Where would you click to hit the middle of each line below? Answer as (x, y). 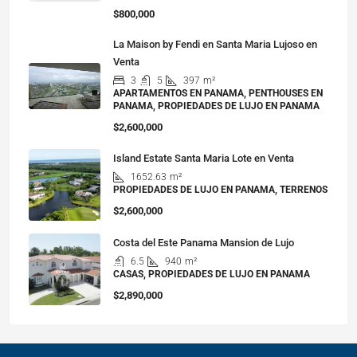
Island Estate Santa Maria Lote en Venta (204, 158)
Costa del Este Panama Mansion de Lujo (204, 243)
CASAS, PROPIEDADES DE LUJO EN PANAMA (212, 274)
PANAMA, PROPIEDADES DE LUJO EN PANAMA (216, 106)
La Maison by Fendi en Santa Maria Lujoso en (215, 44)
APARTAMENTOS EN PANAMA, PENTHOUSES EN (218, 93)
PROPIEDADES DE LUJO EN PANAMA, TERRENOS (220, 190)
